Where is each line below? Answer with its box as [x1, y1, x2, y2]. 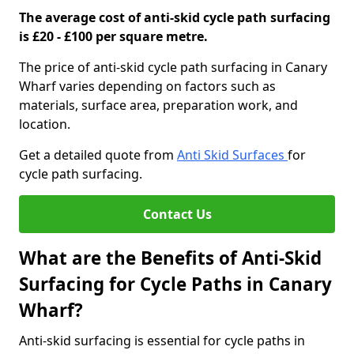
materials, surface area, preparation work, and [19, 96, 298, 114]
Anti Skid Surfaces [177, 146, 288, 164]
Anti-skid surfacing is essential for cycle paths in [19, 332, 305, 349]
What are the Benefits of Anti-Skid [19, 246, 322, 270]
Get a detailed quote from [19, 146, 177, 164]
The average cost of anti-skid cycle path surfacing [19, 9, 330, 26]
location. [19, 115, 70, 133]
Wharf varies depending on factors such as [19, 77, 276, 95]
